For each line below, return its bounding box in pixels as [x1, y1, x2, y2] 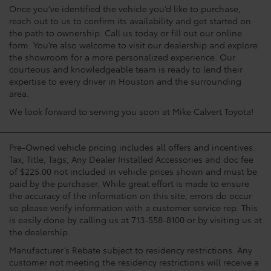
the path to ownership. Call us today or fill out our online [9, 27, 242, 39]
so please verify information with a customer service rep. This [9, 201, 258, 214]
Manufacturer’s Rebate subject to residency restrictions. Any [9, 244, 252, 256]
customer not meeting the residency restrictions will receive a [9, 256, 259, 269]
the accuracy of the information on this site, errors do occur [9, 189, 252, 202]
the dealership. [9, 226, 70, 238]
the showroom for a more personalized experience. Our [9, 51, 235, 64]
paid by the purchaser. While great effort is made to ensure [9, 177, 249, 190]
